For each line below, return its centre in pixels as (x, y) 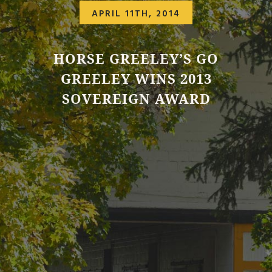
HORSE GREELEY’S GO (136, 59)
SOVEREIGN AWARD (136, 99)
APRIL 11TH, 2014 (136, 14)
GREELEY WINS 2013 (136, 79)
